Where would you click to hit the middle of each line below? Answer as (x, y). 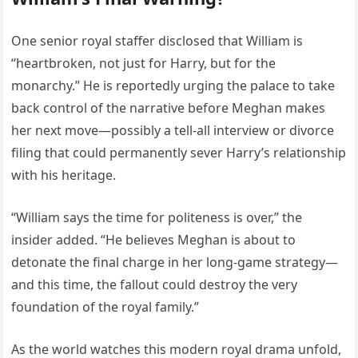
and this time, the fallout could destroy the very (155, 285)
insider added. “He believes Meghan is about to (154, 240)
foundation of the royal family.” (105, 307)
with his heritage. (64, 175)
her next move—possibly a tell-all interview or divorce (173, 131)
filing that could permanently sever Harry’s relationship (179, 153)
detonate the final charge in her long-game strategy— (175, 263)
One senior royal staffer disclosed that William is (157, 41)
